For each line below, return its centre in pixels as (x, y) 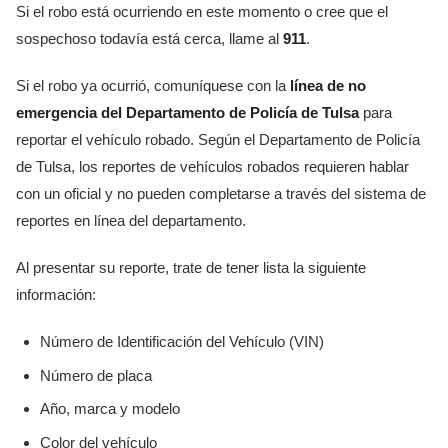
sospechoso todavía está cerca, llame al (149, 39)
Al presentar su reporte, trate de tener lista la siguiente (191, 268)
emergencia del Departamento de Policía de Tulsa (187, 113)
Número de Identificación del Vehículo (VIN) (182, 342)
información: (56, 295)
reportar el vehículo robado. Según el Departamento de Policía (218, 140)
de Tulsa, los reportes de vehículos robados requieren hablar (212, 167)
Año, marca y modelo (110, 409)
